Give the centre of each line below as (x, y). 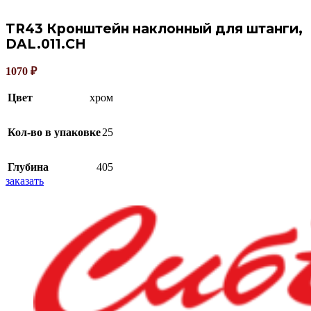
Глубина (28, 167)
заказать (25, 181)
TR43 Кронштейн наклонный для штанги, (154, 29)
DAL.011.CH (46, 44)
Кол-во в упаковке (54, 132)
